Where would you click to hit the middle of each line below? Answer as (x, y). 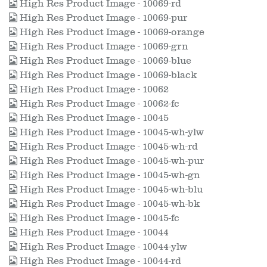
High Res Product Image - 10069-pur (102, 18)
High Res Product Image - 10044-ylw (102, 247)
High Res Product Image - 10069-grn (103, 46)
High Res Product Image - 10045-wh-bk (108, 204)
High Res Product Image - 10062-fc (98, 104)
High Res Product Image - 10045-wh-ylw (111, 132)
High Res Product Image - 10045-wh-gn (109, 175)
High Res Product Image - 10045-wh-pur (111, 161)
